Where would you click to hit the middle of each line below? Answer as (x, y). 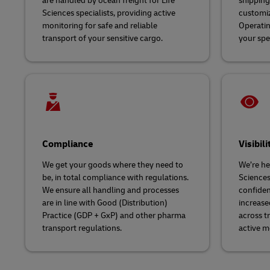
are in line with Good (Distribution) (105, 203)
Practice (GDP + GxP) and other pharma (114, 215)
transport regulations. (82, 228)
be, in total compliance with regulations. (115, 177)
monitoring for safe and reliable (100, 26)
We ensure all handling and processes (111, 190)
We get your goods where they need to (113, 165)
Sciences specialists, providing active (109, 13)
